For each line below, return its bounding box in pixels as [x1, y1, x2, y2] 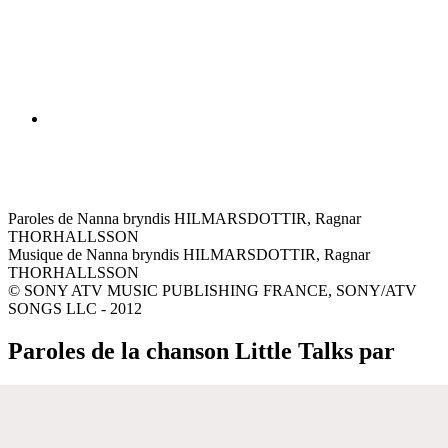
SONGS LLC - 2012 [8, 299, 142, 317]
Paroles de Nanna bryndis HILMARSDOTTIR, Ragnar [8, 209, 361, 227]
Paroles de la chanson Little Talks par [8, 337, 395, 364]
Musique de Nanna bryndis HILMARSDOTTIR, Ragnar [8, 245, 370, 263]
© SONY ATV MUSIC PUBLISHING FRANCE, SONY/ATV [8, 281, 417, 299]
